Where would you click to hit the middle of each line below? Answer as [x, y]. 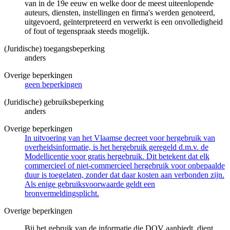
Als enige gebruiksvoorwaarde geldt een [90, 184]
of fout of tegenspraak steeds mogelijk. [87, 31]
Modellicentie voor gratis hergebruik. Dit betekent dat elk [117, 156]
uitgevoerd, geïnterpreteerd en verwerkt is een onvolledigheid [124, 22]
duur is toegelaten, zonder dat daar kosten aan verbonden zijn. [124, 175]
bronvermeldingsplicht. [62, 193]
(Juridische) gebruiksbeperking [54, 102]
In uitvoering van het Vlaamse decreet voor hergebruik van [120, 138]
